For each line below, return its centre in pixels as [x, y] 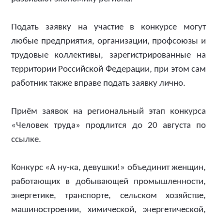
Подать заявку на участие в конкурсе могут [108, 27]
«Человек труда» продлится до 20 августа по [108, 126]
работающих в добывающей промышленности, [108, 182]
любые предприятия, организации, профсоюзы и [108, 41]
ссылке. [26, 140]
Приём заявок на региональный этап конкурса [108, 112]
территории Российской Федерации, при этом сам [108, 70]
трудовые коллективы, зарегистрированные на [108, 55]
